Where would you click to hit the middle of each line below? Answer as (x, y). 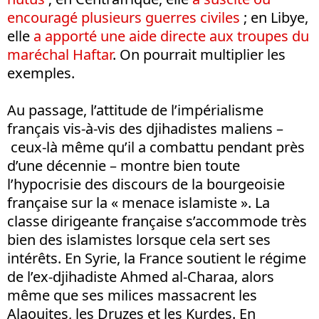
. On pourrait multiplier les (199, 55)
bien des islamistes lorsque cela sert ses (139, 240)
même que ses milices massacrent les (132, 296)
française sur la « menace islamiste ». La (138, 203)
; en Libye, (274, 18)
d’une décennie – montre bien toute (124, 166)
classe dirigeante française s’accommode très (157, 221)
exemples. (41, 73)
